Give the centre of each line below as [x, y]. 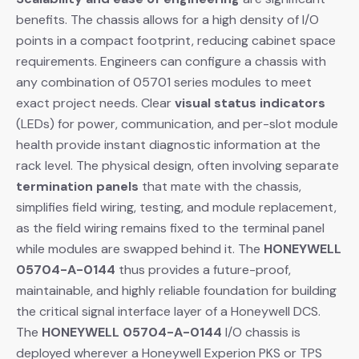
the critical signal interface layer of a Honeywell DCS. [168, 311]
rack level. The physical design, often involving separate [177, 165]
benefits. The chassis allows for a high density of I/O [167, 19]
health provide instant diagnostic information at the [168, 144]
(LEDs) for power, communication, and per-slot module [177, 123]
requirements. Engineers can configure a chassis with [171, 61]
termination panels [77, 186]
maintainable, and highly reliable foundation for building [176, 290]
